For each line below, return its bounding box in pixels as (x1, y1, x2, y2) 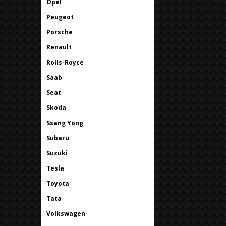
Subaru (46, 133, 69, 142)
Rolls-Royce (46, 58, 84, 67)
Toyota (46, 179, 69, 188)
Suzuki (46, 148, 68, 157)
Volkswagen (46, 209, 85, 218)
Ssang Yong (46, 118, 83, 127)
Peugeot (46, 12, 74, 21)
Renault (46, 42, 72, 51)
